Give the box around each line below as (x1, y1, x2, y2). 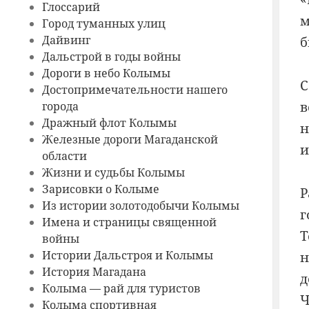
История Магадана (41, 264, 146, 280)
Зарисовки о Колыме (41, 181, 159, 197)
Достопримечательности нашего (41, 82, 228, 98)
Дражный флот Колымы (41, 115, 177, 131)
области (41, 148, 87, 164)
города (41, 99, 79, 114)
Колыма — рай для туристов (41, 281, 201, 297)
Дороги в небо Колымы (41, 66, 170, 81)
